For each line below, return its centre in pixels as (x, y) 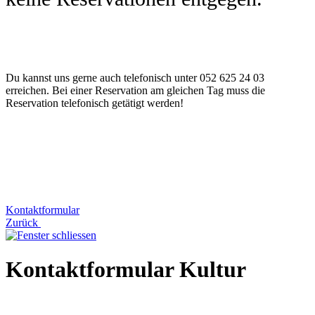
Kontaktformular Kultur (126, 270)
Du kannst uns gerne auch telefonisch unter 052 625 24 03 (135, 77)
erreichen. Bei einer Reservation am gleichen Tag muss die (135, 90)
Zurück (23, 222)
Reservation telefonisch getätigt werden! (95, 103)
